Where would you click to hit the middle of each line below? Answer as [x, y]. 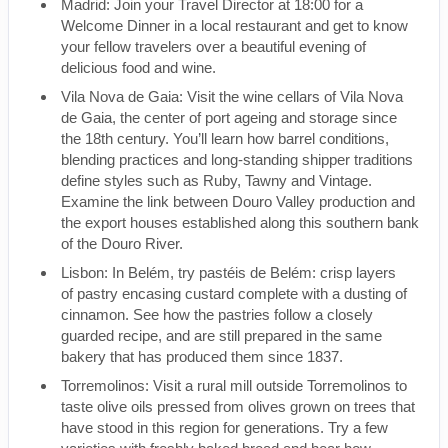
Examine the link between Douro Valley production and [238, 201]
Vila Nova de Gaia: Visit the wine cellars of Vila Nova [232, 96]
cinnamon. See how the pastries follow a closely [217, 314]
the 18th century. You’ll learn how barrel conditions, [225, 138]
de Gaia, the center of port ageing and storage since [229, 117]
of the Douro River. [122, 243]
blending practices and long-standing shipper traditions [237, 159]
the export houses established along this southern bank [240, 222]
